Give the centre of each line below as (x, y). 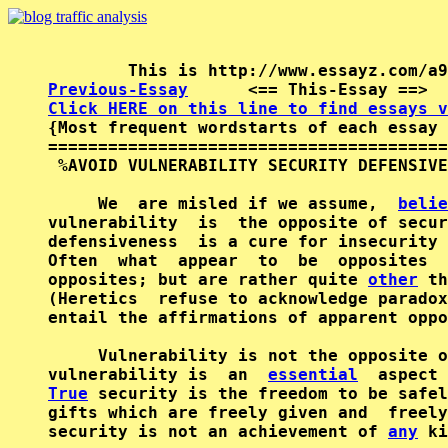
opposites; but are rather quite (208, 279)
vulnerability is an (158, 374)
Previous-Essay (118, 89)
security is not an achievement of (218, 431)
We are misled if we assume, (223, 203)
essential (313, 374)
